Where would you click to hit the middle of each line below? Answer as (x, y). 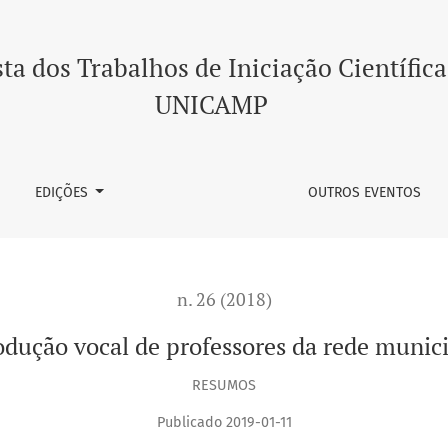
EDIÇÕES (63, 192)
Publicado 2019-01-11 (224, 423)
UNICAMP (211, 104)
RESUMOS (224, 385)
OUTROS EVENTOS (365, 192)
